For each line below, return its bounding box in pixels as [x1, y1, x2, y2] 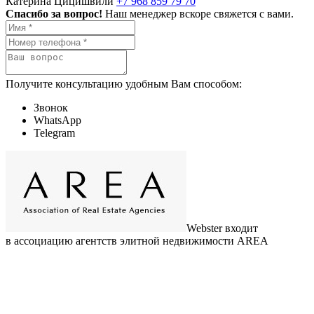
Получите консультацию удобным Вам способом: [6, 78, 242, 90]
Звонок [34, 102, 68, 114]
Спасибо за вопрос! [6, 8, 102, 20]
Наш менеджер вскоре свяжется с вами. [105, 8, 294, 20]
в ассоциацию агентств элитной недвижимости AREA [6, 235, 268, 247]
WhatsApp [34, 114, 81, 126]
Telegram [34, 127, 75, 139]
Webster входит [186, 222, 258, 234]
